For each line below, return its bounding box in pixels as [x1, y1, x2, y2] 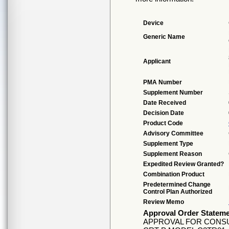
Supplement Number [143, 89, 203, 96]
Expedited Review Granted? [143, 161, 224, 168]
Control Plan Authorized [143, 188, 212, 195]
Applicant [143, 58, 171, 65]
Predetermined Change [143, 181, 211, 188]
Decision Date [143, 109, 184, 117]
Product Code [143, 120, 183, 127]
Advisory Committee [143, 130, 203, 137]
